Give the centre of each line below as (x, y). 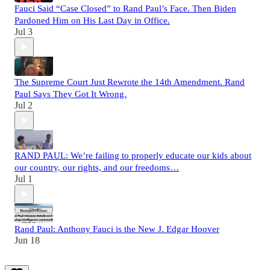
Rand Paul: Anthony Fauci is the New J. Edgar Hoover (117, 229)
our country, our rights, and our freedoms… (97, 168)
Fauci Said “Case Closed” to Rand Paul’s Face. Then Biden (125, 9)
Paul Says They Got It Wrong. (71, 94)
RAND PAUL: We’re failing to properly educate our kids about (133, 156)
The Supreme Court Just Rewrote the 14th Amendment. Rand (130, 82)
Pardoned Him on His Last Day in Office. (92, 21)
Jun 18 (27, 240)
